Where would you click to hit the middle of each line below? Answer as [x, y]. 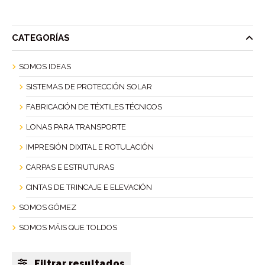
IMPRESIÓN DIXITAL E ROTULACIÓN [90, 147]
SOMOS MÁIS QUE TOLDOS [68, 227]
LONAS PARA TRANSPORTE [76, 127]
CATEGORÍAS [41, 38]
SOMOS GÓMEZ [48, 207]
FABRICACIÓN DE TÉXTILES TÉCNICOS [94, 107]
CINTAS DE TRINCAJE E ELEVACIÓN [89, 187]
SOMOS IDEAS [45, 67]
